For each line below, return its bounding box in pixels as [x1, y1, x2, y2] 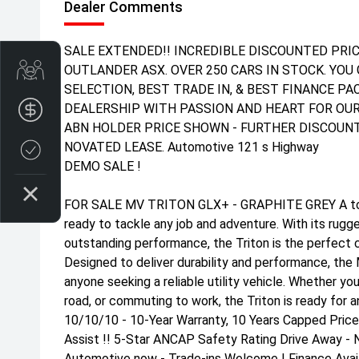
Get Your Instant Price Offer [44, 62, 186, 77]
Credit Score [44, 142, 111, 157]
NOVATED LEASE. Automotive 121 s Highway [64, 139, 319, 155]
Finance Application [44, 102, 147, 117]
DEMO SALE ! [64, 159, 141, 174]
